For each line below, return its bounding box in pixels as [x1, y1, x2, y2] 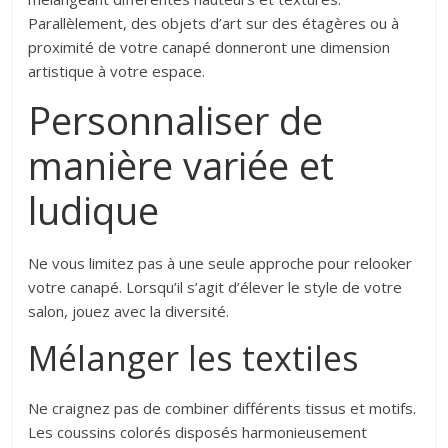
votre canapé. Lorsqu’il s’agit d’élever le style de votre [28, 277, 403, 298]
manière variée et [28, 139, 335, 192]
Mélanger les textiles [28, 335, 360, 382]
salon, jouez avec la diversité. [28, 301, 230, 322]
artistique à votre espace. [28, 61, 206, 82]
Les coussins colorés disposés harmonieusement [28, 422, 368, 443]
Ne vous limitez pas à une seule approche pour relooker [28, 253, 413, 274]
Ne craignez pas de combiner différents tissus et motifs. [28, 398, 417, 419]
